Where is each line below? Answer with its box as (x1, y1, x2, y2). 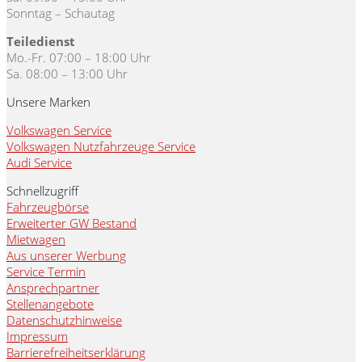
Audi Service (6, 154, 72, 171)
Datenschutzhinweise (6, 312, 122, 329)
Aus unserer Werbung (6, 247, 126, 264)
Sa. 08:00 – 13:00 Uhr (6, 65, 128, 82)
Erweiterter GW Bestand (6, 215, 137, 232)
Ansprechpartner (6, 280, 99, 297)
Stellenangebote (6, 296, 94, 313)
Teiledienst (6, 33, 75, 50)
